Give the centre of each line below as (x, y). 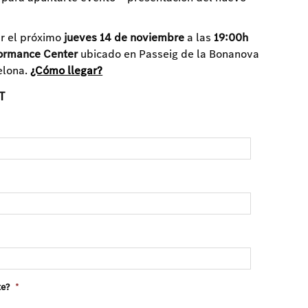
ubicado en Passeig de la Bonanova (169, 54)
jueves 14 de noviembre (124, 38)
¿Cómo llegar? (67, 71)
